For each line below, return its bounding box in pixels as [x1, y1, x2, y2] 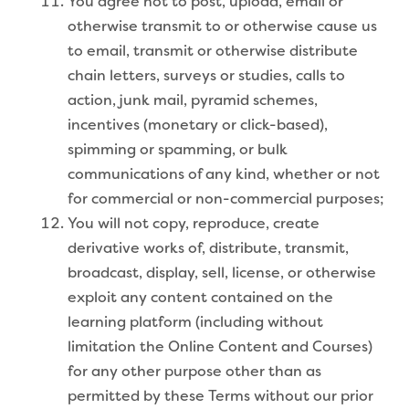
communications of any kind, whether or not [68, 167, 380, 183]
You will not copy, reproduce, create [68, 216, 320, 232]
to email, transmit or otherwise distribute [68, 44, 358, 59]
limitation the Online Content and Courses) [68, 340, 372, 355]
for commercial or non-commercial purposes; [68, 192, 383, 207]
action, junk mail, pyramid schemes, [68, 93, 318, 109]
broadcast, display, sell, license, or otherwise [68, 266, 376, 281]
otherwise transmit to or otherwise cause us [68, 19, 377, 35]
